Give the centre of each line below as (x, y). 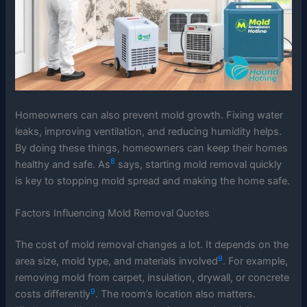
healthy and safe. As (63, 164)
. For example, (256, 261)
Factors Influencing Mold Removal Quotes (113, 213)
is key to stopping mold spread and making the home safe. (153, 181)
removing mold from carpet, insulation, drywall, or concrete (152, 277)
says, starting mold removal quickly (199, 164)
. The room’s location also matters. (176, 294)
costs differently (53, 294)
